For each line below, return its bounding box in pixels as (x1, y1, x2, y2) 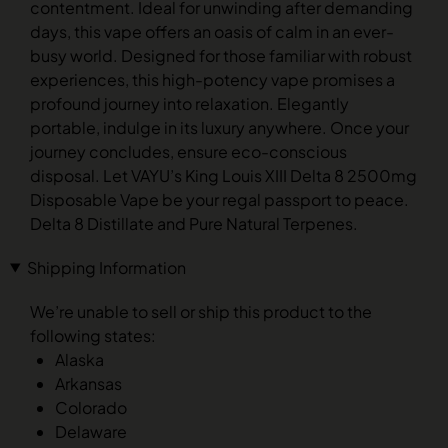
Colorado (55, 397, 127, 418)
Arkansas (55, 373, 122, 394)
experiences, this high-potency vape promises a (30, 69, 395, 90)
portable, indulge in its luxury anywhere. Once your (30, 117, 409, 138)
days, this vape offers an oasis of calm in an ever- (30, 21, 394, 42)
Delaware (55, 421, 127, 442)
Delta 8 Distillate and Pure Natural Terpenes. (30, 213, 358, 234)
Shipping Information (26, 257, 186, 278)
